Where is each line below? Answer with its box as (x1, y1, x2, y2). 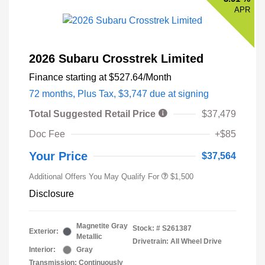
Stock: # (132, 224, 160, 233)
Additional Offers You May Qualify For (29, 172, 159, 182)
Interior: (29, 245, 56, 254)
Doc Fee (29, 129, 65, 140)
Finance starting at (29, 72, 106, 83)
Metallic (76, 232, 102, 241)
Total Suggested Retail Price (29, 109, 158, 119)
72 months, (29, 89, 77, 99)
